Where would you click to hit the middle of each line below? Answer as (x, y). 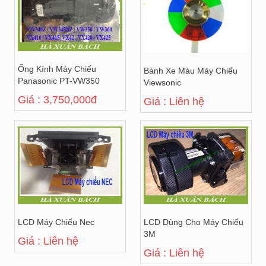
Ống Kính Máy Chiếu (57, 69)
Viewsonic (162, 83)
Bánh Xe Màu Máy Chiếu (191, 71)
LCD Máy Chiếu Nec (56, 222)
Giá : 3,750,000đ (57, 100)
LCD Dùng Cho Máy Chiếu (194, 222)
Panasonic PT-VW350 (59, 81)
